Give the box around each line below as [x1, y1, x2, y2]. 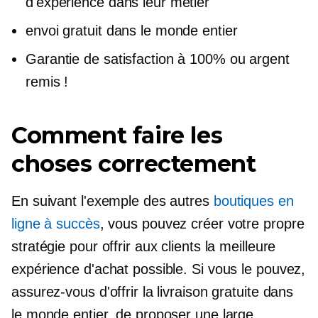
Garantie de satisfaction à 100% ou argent [26, 51, 290, 67]
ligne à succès [11, 216, 100, 231]
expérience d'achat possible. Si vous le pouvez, [11, 261, 306, 277]
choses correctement [11, 150, 256, 177]
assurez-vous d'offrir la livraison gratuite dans [11, 284, 294, 300]
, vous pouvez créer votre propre [99, 216, 305, 231]
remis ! [26, 74, 69, 89]
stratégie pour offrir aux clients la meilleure [11, 238, 276, 254]
